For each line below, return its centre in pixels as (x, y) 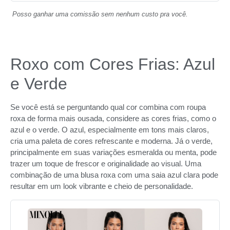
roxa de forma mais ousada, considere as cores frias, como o (113, 119)
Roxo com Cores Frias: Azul (113, 64)
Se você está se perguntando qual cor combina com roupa (108, 107)
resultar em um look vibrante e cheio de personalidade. (102, 186)
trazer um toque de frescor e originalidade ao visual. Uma (106, 164)
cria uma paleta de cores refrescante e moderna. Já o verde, (111, 141)
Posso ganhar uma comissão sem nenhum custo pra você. (100, 14)
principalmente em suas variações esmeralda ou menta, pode (113, 152)
